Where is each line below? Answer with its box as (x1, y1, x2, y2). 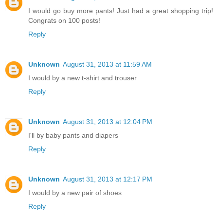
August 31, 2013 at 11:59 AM (63, 60, 152, 69)
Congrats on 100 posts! (28, 17, 100, 25)
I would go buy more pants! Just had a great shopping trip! (28, 7, 213, 15)
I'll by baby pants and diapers (28, 131, 118, 140)
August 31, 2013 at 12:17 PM (63, 175, 152, 183)
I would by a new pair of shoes (28, 189, 122, 197)
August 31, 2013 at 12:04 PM (63, 118, 152, 126)
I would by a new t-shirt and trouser (28, 74, 137, 82)
